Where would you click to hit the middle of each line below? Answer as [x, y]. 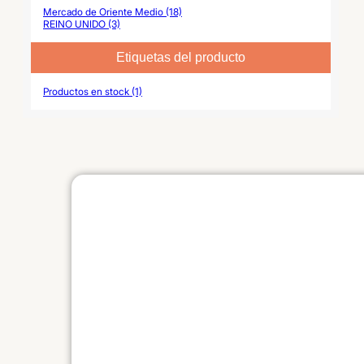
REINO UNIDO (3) [82, 24]
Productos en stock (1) [93, 91]
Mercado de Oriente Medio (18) [113, 11]
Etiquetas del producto [180, 57]
